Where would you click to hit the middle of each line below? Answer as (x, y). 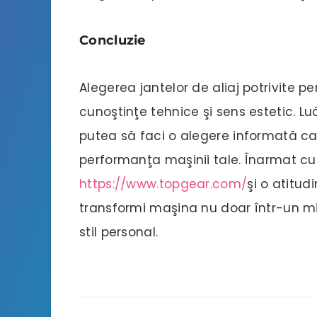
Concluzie (113, 40)
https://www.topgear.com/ (163, 184)
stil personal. (119, 232)
